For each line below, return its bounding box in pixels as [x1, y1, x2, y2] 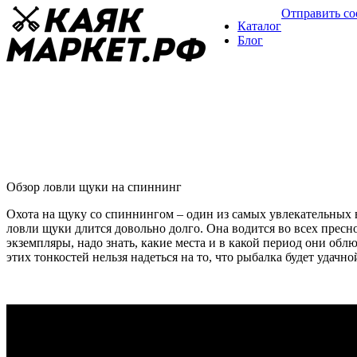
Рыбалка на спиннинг [6, 162, 126, 176]
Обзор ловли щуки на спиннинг [6, 180, 182, 194]
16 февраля [137, 164, 182, 176]
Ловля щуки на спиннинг [6, 127, 183, 145]
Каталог [237, 19, 281, 33]
